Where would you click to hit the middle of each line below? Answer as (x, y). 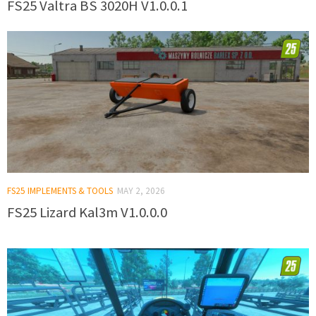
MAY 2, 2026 (141, 191)
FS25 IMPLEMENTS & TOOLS (60, 191)
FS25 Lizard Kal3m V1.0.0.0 (87, 213)
